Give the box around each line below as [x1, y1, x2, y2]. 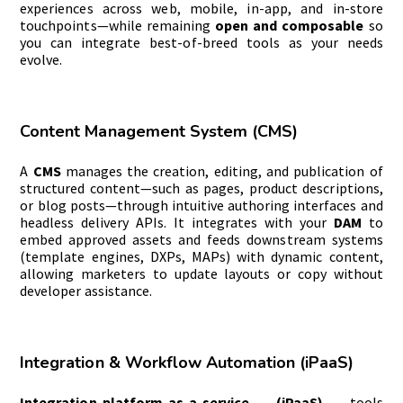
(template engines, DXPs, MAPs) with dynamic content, [20, 247, 383, 266]
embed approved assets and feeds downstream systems [20, 230, 383, 249]
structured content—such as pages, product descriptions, [20, 179, 383, 198]
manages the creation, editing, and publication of [60, 162, 383, 181]
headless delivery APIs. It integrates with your [20, 213, 334, 232]
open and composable [214, 16, 364, 35]
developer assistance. [20, 282, 152, 300]
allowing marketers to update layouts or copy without [20, 264, 383, 283]
